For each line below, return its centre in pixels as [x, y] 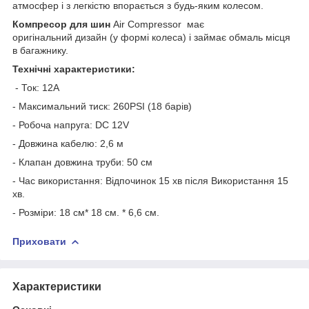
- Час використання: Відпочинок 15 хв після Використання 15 [150, 180]
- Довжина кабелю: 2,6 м [68, 143]
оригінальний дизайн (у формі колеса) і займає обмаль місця [151, 37]
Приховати [39, 241]
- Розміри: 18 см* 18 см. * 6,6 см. [86, 212]
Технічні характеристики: [74, 69]
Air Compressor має [159, 24]
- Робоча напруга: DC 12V [71, 124]
